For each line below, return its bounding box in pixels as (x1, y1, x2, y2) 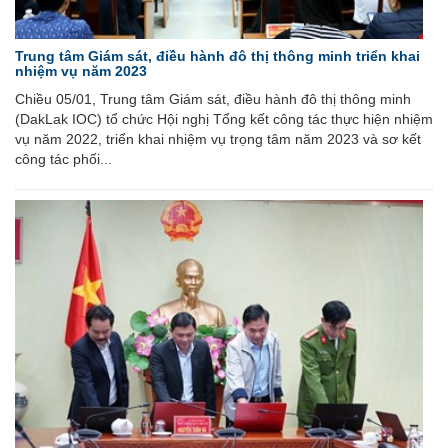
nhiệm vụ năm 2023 (15, 63, 147, 80)
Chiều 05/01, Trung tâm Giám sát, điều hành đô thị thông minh (15, 91, 411, 108)
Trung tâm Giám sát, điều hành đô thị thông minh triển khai (15, 48, 420, 65)
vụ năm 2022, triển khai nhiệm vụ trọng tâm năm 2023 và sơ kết (15, 131, 421, 148)
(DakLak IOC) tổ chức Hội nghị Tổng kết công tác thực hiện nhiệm (15, 111, 433, 128)
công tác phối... (15, 151, 112, 168)
